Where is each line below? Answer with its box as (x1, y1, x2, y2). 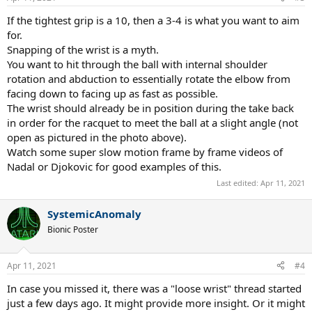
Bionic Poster (47, 224, 98, 236)
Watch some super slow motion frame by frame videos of (7, 144, 283, 159)
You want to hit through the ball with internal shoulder (7, 56, 267, 71)
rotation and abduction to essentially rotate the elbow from (7, 71, 290, 86)
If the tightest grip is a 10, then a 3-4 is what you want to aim (7, 13, 299, 27)
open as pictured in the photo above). (7, 130, 187, 144)
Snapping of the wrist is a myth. (7, 42, 159, 56)
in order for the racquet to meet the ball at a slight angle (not (7, 115, 298, 130)
